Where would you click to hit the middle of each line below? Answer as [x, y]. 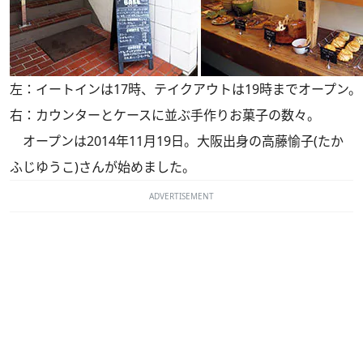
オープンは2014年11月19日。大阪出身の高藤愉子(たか [177, 141]
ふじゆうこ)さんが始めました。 [102, 167]
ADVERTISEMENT [181, 196]
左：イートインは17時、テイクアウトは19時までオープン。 [186, 89]
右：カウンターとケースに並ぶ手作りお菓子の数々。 [165, 115]
